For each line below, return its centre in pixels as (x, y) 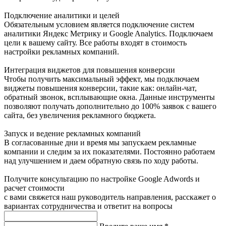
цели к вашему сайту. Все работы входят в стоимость (95, 42)
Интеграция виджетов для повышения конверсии (90, 70)
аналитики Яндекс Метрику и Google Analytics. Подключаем (108, 33)
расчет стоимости (34, 188)
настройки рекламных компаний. (62, 51)
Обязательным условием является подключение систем (99, 24)
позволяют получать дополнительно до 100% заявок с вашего (110, 106)
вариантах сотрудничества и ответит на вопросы (88, 206)
